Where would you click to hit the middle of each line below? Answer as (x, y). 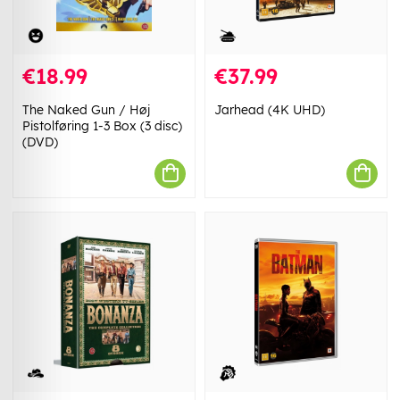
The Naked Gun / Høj (86, 109)
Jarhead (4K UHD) (270, 109)
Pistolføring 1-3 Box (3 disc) (102, 125)
